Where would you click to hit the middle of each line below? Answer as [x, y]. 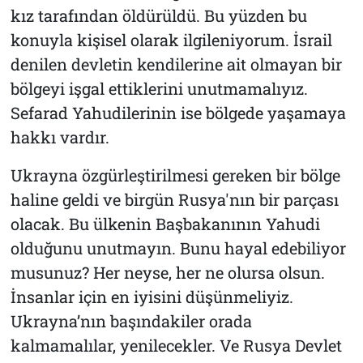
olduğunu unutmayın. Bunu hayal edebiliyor [178, 248]
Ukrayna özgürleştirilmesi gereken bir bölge [175, 175]
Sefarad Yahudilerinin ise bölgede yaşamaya [178, 112]
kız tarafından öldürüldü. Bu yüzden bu [158, 15]
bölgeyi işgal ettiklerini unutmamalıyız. [159, 88]
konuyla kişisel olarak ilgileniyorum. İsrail [171, 39]
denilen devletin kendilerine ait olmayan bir [176, 64]
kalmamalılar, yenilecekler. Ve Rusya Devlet [176, 345]
